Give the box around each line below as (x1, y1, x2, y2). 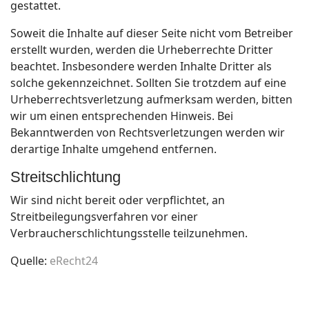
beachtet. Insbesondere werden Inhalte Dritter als (10, 59, 272, 74)
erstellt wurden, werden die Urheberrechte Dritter (10, 42, 273, 57)
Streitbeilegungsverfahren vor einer (10, 209, 198, 224)
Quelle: (10, 253, 50, 268)
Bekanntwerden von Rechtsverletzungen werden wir (10, 125, 285, 140)
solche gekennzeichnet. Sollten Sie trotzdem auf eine (10, 75, 286, 90)
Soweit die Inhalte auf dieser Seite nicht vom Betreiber (10, 26, 293, 41)
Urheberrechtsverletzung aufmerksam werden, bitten (10, 92, 292, 107)
